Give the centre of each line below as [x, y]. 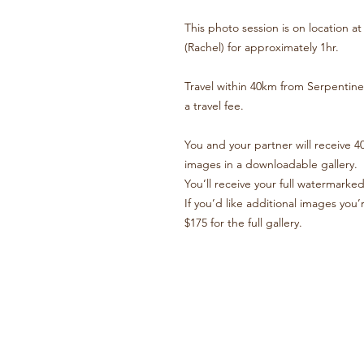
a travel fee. [214, 106]
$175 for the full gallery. [243, 223]
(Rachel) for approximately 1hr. [262, 47]
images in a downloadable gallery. [271, 164]
